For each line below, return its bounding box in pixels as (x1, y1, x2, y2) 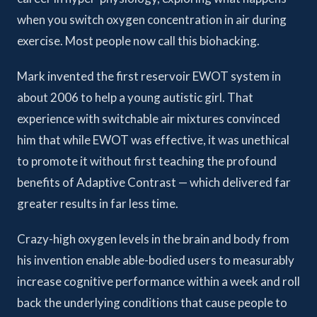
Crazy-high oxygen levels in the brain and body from (17, 231, 289, 246)
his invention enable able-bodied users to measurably (17, 253, 294, 267)
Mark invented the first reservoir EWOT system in (17, 69, 281, 83)
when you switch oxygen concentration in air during (17, 12, 287, 27)
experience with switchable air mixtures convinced (17, 111, 280, 126)
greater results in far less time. (17, 196, 178, 211)
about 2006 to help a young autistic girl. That (17, 90, 253, 105)
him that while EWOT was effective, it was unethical (17, 132, 289, 147)
